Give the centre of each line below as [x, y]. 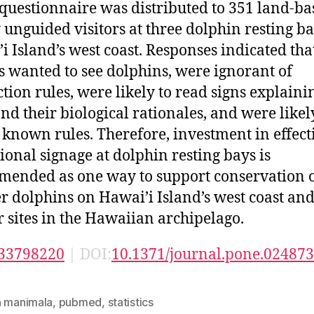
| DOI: [88, 254]
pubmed [80, 302]
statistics [130, 302]
